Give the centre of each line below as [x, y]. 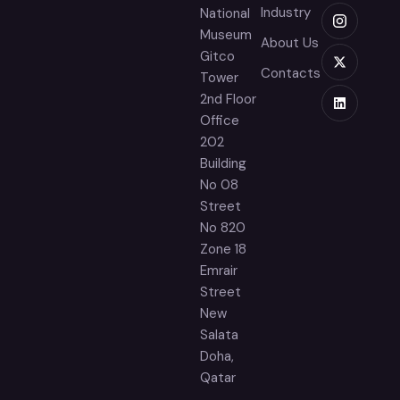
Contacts [291, 73]
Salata [219, 334]
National [225, 13]
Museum [226, 34]
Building [223, 163]
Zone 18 [223, 249]
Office [220, 120]
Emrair [219, 270]
